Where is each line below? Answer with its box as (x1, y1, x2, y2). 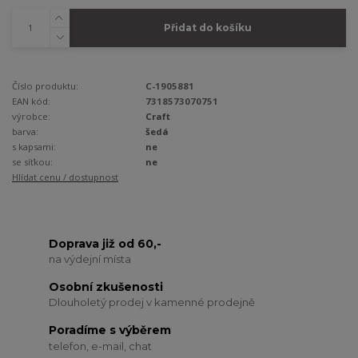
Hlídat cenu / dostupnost (12, 171, 118, 184)
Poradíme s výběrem (49, 322, 172, 337)
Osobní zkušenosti (49, 279, 164, 294)
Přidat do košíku (163, 22, 252, 34)
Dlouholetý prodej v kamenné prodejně (49, 296, 256, 309)
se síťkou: (12, 156, 53, 169)
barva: (12, 125, 38, 138)
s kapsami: (12, 141, 56, 153)
